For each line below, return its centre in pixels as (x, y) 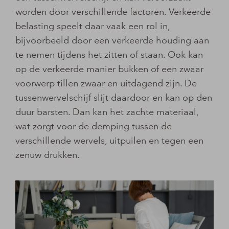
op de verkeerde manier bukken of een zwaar (109, 69)
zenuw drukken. (48, 155)
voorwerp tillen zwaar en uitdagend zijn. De (106, 83)
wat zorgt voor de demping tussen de (94, 126)
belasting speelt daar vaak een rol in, (93, 26)
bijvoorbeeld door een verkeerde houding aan (112, 40)
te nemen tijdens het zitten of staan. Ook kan (109, 54)
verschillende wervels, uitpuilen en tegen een (109, 140)
